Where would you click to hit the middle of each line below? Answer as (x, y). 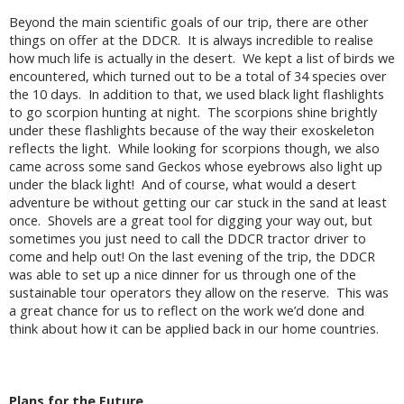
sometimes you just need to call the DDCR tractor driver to (188, 239)
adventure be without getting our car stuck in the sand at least (198, 203)
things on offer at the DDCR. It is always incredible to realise (191, 41)
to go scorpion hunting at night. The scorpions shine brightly (193, 113)
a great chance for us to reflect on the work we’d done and (187, 311)
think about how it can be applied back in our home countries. (197, 329)
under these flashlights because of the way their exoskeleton (192, 131)
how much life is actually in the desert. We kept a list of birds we (202, 59)
